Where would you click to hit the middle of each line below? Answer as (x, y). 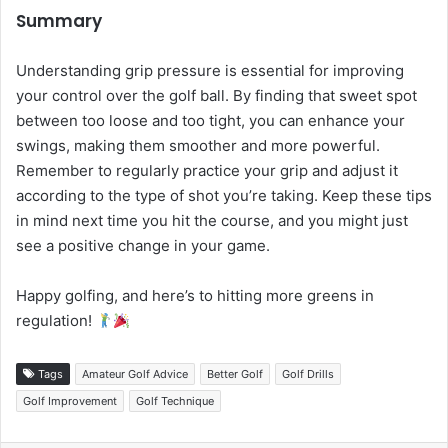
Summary (59, 21)
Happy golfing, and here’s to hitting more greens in (195, 296)
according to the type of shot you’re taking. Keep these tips (224, 196)
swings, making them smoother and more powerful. (198, 146)
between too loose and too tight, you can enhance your (210, 121)
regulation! (56, 321)
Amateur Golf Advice (135, 374)
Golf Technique (175, 401)
